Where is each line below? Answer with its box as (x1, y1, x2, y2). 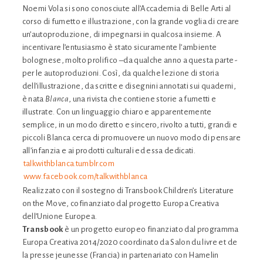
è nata (22, 94, 45, 103)
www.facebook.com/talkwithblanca (23, 171, 148, 181)
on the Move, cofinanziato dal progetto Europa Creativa (22, 198, 220, 208)
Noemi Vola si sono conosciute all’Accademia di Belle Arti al (22, 4, 231, 13)
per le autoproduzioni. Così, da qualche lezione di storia (22, 68, 220, 77)
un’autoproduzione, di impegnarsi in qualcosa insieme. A (22, 29, 222, 39)
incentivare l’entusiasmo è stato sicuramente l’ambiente (22, 42, 217, 52)
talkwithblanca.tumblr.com (23, 159, 115, 168)
